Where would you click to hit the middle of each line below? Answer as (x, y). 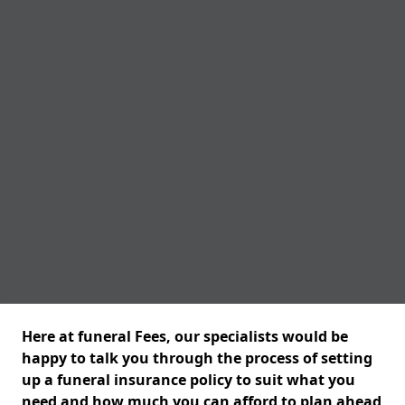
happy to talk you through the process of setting (197, 358)
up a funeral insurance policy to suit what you (188, 380)
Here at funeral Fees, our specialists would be (185, 336)
